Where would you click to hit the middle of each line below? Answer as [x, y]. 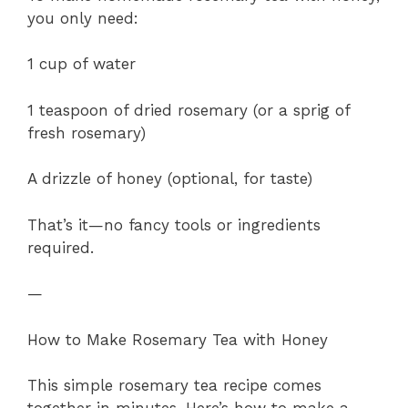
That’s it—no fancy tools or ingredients [174, 224]
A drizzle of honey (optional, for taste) [170, 179]
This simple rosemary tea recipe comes [174, 386]
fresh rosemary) [87, 133]
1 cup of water [82, 64]
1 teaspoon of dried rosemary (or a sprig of [189, 110]
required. [61, 247]
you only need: [83, 18]
